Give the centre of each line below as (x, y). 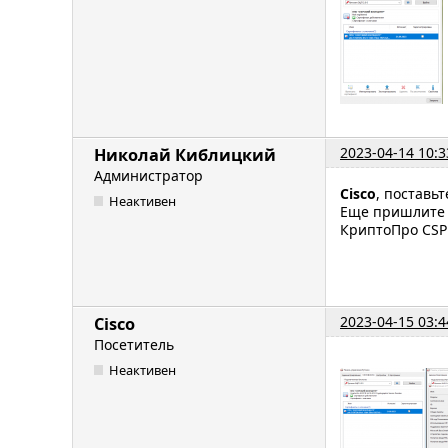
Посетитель (134, 345)
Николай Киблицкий (185, 155)
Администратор (148, 176)
